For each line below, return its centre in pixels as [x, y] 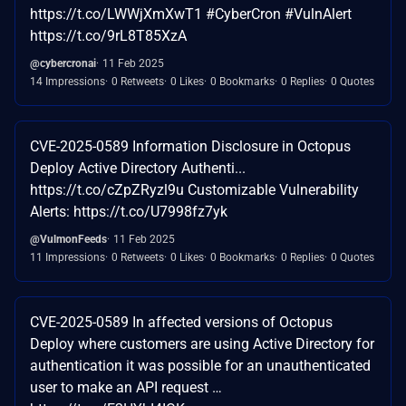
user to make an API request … [126, 387]
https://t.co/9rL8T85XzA [108, 35]
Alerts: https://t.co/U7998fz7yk [129, 211]
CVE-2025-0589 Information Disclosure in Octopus [190, 146]
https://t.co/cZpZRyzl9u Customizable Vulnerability [194, 189]
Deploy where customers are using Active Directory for [202, 343]
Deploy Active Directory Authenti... [138, 168]
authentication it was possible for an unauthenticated [200, 365]
